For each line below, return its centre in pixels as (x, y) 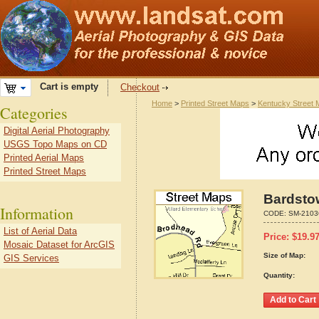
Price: (278, 237)
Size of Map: (284, 255)
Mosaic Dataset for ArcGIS (59, 245)
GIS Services (31, 258)
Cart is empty (65, 87)
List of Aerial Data (40, 231)
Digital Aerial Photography (57, 131)
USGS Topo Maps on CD (55, 144)
